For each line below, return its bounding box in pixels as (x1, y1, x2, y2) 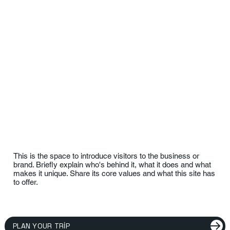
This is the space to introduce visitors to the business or (13, 151, 200, 161)
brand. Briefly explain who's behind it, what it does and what (13, 160, 212, 169)
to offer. (13, 178, 39, 187)
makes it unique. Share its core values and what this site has (13, 169, 216, 178)
